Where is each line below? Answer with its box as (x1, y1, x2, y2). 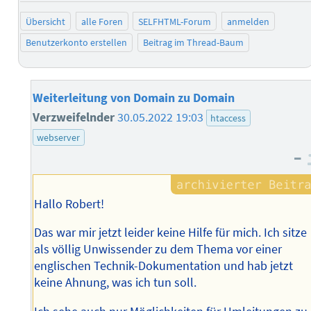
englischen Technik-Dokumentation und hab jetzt (34, 258, 294, 274)
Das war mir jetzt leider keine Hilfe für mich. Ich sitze (34, 225, 308, 241)
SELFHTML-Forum (138, 15, 212, 28)
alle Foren (81, 15, 123, 28)
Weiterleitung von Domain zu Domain (32, 90, 235, 106)
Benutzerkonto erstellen (26, 36, 128, 49)
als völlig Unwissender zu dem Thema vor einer (34, 242, 283, 258)
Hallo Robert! (34, 196, 105, 212)
